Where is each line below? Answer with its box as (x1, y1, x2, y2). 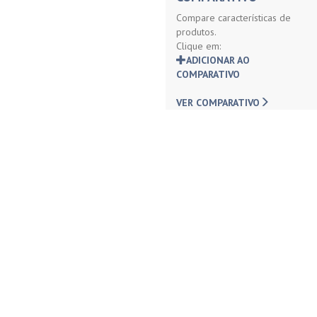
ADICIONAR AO (186, 54, 250, 67)
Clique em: (176, 40, 221, 52)
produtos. (176, 25, 217, 38)
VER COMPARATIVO (176, 96, 260, 109)
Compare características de (176, 11, 291, 24)
